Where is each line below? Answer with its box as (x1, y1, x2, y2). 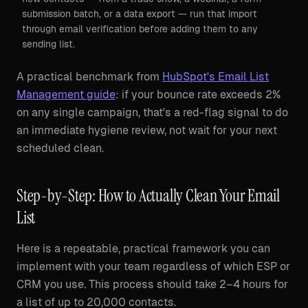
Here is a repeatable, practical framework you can (16, 242, 270, 255)
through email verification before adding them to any (22, 23, 258, 34)
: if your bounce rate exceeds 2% (115, 88, 280, 101)
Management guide (16, 88, 115, 101)
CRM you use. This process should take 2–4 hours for (16, 278, 288, 291)
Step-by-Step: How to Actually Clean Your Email (16, 185, 280, 206)
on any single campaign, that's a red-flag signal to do (16, 106, 288, 119)
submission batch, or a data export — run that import (22, 8, 257, 19)
